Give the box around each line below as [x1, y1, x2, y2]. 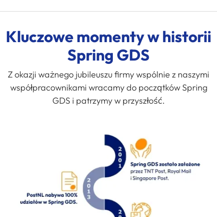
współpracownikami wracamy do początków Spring [10, 81, 207, 93]
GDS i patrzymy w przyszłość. [52, 94, 165, 106]
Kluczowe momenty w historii [6, 26, 211, 46]
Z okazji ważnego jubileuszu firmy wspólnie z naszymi [8, 68, 209, 80]
